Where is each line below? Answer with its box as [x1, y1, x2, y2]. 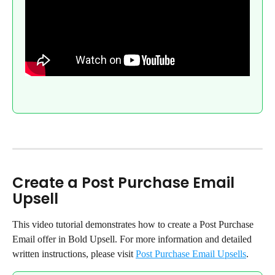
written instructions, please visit [12, 248, 136, 259]
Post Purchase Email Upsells [136, 248, 246, 259]
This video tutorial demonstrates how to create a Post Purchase [12, 219, 256, 230]
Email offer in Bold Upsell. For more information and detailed [12, 233, 254, 244]
